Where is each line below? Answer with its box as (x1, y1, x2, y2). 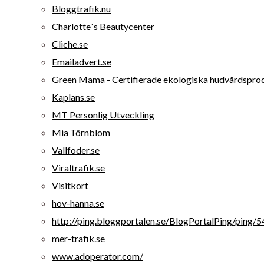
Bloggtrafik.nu (52, 3, 111, 14)
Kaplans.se (52, 91, 95, 103)
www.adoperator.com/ (52, 250, 143, 262)
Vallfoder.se (52, 144, 100, 156)
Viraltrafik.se (52, 162, 105, 173)
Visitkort (52, 180, 88, 191)
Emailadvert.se (52, 56, 111, 67)
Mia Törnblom (52, 127, 110, 138)
